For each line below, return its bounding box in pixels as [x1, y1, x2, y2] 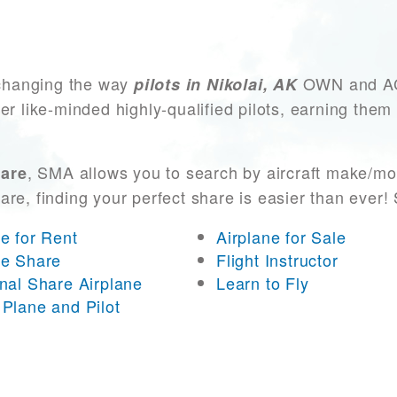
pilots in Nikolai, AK [134, 73, 298, 97]
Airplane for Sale [216, 225, 346, 249]
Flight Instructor [216, 248, 339, 272]
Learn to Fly [216, 271, 309, 295]
